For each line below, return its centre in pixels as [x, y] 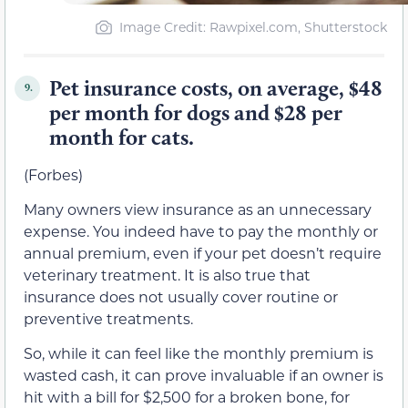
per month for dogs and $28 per [196, 112]
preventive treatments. [110, 318]
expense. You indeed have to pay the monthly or [201, 230]
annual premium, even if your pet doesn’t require [203, 252]
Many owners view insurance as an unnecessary [198, 209]
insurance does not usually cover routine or [181, 296]
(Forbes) [53, 174]
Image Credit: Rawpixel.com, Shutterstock [253, 26]
